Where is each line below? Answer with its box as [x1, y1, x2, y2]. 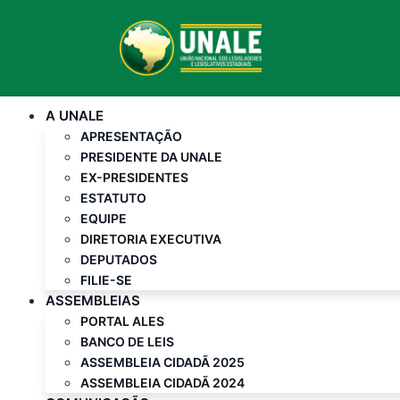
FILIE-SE [80, 272, 132, 287]
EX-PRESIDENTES [80, 170, 188, 185]
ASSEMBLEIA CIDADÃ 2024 [80, 375, 245, 390]
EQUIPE [80, 211, 127, 226]
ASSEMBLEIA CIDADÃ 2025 [80, 354, 245, 370]
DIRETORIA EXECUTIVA [80, 231, 221, 246]
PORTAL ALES [80, 313, 164, 329]
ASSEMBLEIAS [46, 292, 140, 309]
